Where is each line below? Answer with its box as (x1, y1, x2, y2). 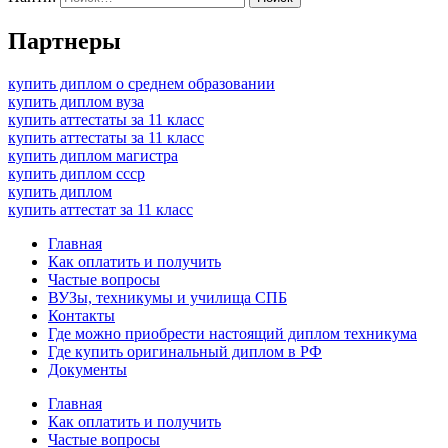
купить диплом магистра (8, 146, 178, 164)
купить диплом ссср (8, 164, 145, 182)
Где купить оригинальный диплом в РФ (48, 342, 322, 360)
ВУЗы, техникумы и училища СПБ (48, 288, 287, 306)
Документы (48, 360, 127, 378)
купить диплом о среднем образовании (8, 74, 275, 92)
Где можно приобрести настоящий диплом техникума (48, 324, 417, 342)
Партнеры (8, 27, 121, 54)
